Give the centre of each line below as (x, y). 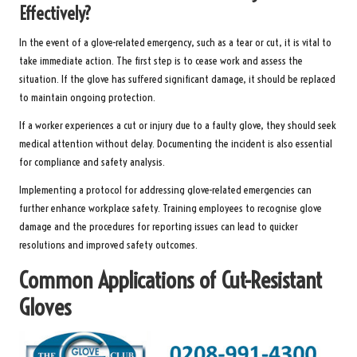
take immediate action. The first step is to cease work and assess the (161, 61)
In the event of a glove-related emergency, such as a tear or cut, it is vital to (175, 42)
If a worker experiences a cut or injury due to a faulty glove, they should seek (178, 125)
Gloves (45, 307)
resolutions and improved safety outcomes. (108, 245)
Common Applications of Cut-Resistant (171, 280)
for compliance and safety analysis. (92, 162)
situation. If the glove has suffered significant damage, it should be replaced (177, 79)
